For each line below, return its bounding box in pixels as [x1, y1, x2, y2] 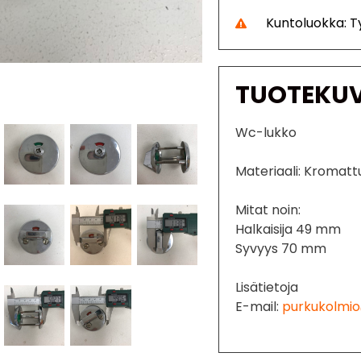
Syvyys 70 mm [235, 239, 327, 258]
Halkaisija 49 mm [235, 219, 342, 239]
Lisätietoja [235, 277, 299, 297]
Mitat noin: [235, 200, 301, 219]
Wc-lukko [235, 122, 297, 142]
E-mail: [235, 297, 283, 316]
